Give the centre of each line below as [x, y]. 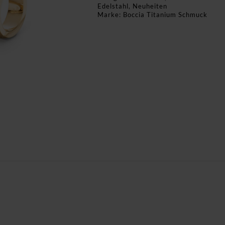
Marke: [110, 15]
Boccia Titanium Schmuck [165, 15]
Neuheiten [150, 6]
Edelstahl [113, 6]
